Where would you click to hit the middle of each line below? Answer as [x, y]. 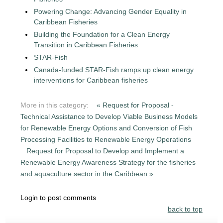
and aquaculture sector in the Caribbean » [87, 173]
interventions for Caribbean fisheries [91, 80]
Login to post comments [58, 197]
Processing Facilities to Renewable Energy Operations [106, 139]
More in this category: [55, 105]
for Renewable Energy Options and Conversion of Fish [107, 128]
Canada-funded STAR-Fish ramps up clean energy [114, 69]
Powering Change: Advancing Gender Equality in [111, 11]
